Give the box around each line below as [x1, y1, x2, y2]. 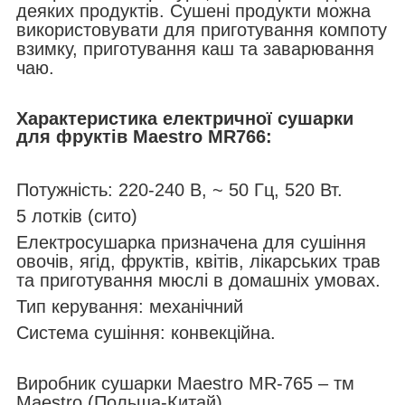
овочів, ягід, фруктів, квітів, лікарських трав [16, 250, 381, 271]
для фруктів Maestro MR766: [16, 127, 272, 147]
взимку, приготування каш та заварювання [16, 39, 374, 60]
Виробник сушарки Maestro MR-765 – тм [16, 372, 354, 393]
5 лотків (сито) [16, 205, 137, 226]
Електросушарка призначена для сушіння [16, 231, 366, 252]
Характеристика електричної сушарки [16, 108, 353, 129]
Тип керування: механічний [16, 296, 243, 316]
